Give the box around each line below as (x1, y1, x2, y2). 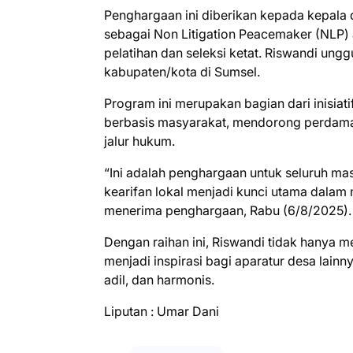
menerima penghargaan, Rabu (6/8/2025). (104, 203, 351, 219)
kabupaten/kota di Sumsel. (104, 64, 260, 80)
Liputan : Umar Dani (104, 303, 222, 320)
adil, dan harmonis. (104, 272, 214, 288)
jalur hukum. (104, 133, 175, 150)
